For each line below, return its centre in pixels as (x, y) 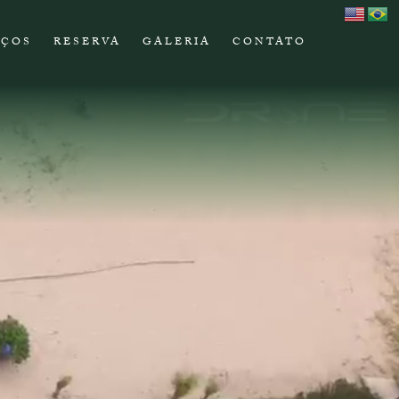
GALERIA (177, 43)
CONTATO (269, 43)
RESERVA (87, 43)
